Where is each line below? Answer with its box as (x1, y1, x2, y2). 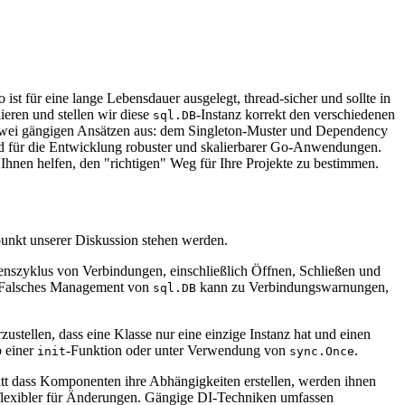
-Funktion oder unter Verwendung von (66, 342, 289, 358)
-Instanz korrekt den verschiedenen (196, 107, 395, 123)
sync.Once (289, 344, 354, 358)
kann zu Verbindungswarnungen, (196, 278, 389, 295)
